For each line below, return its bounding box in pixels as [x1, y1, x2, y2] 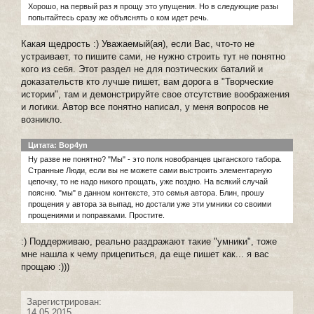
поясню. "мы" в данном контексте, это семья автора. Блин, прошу [28, 188, 264, 197]
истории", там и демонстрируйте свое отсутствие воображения [21, 88, 289, 100]
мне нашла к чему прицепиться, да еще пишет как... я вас [21, 248, 269, 259]
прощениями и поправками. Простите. [28, 210, 165, 219]
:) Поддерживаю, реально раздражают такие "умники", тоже [21, 235, 277, 247]
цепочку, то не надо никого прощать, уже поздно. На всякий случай [28, 177, 268, 186]
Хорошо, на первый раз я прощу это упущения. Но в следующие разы [28, 1, 278, 11]
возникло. [21, 114, 62, 125]
